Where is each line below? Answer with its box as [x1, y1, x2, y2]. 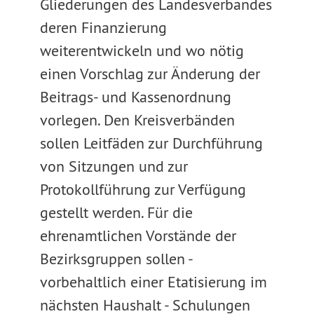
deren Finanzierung [39, 18, 167, 37]
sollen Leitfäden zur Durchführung [39, 133, 263, 153]
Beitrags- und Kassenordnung [39, 87, 231, 107]
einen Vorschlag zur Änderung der [39, 64, 260, 83]
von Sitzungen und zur [39, 156, 188, 176]
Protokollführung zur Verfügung [39, 179, 246, 199]
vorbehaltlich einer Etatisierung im [39, 272, 267, 292]
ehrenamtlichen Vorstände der [39, 226, 236, 245]
